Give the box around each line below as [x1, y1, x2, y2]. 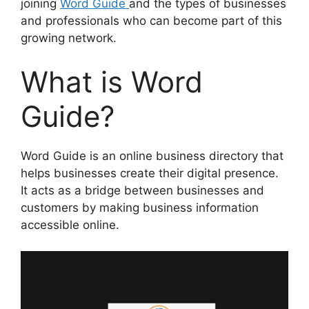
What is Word [21, 63, 203, 99]
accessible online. [21, 217, 119, 232]
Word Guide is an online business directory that [21, 148, 283, 163]
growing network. [21, 31, 117, 46]
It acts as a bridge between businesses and [21, 183, 264, 197]
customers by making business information [21, 200, 259, 215]
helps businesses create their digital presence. [21, 166, 279, 180]
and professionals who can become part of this [21, 14, 282, 28]
